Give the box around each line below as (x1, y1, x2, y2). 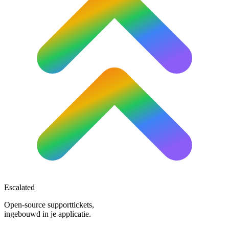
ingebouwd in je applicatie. (4, 209, 91, 218)
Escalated (4, 182, 35, 192)
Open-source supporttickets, (4, 200, 94, 209)
